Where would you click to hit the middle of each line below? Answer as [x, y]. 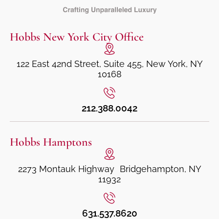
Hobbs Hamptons [51, 142]
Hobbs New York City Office [77, 37]
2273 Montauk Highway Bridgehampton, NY [109, 169]
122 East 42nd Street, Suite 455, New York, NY [109, 64]
